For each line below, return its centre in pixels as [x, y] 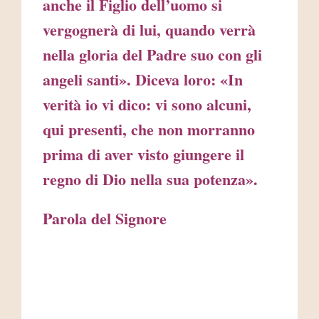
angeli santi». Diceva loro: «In [143, 80]
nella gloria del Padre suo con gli [152, 55]
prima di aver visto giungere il [143, 155]
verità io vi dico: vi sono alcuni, [147, 105]
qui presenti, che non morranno [149, 130]
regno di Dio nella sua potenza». [150, 179]
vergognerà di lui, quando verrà [149, 30]
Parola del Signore [147, 219]
